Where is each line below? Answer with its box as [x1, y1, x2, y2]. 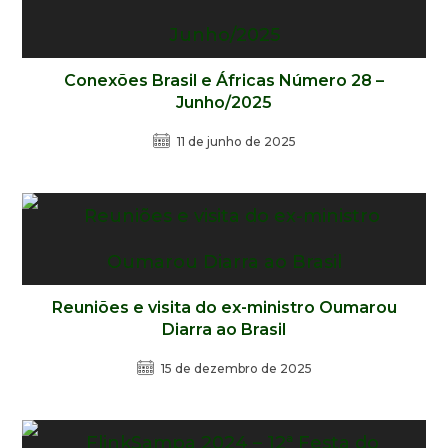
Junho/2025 [176, 93, 272, 112]
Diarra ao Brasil [162, 320, 286, 339]
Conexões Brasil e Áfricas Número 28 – [64, 71, 384, 90]
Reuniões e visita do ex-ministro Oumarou [51, 298, 397, 317]
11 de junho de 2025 [176, 134, 296, 149]
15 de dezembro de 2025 [160, 361, 312, 376]
